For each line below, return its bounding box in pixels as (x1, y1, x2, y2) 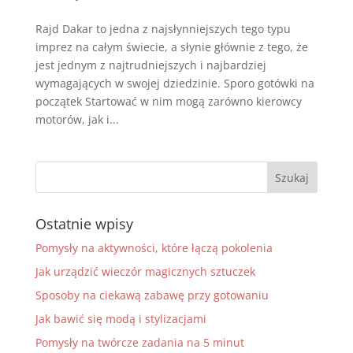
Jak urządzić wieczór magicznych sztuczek (35, 264, 255, 279)
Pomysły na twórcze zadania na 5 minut (35, 335, 244, 350)
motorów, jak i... (35, 112, 119, 127)
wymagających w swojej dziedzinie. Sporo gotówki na (35, 76, 314, 91)
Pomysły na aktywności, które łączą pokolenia (35, 240, 273, 255)
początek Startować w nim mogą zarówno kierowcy (35, 94, 302, 109)
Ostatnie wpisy (35, 214, 133, 233)
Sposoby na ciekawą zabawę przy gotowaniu (35, 288, 269, 303)
